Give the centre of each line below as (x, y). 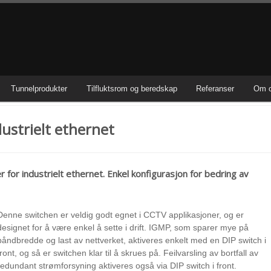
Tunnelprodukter (39, 89)
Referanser (215, 89)
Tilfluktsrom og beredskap (132, 89)
